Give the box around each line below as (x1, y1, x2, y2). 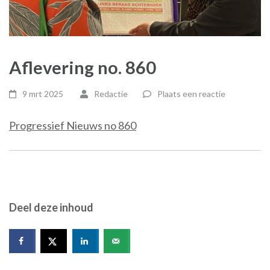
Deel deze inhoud (9, 201, 93, 214)
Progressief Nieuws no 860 (9, 119, 136, 132)
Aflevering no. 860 (9, 57, 156, 78)
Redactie (93, 89, 128, 99)
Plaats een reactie (157, 89, 225, 99)
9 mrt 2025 (22, 89, 64, 99)
